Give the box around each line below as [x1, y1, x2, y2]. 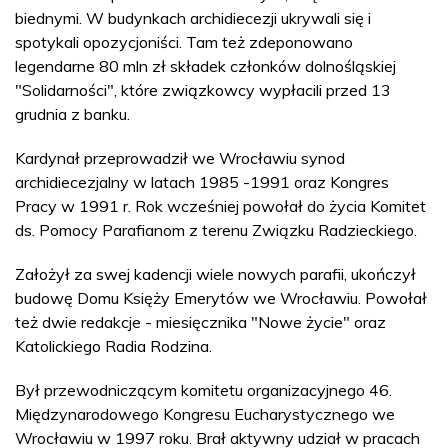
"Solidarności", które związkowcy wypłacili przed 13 [15, 79, 391, 100]
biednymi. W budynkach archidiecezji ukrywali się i [15, 7, 371, 28]
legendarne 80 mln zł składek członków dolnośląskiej [15, 55, 396, 76]
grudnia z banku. [15, 103, 130, 124]
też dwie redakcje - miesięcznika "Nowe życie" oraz [15, 311, 386, 332]
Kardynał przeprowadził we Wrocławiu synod [15, 147, 345, 168]
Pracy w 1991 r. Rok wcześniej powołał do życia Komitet [15, 195, 426, 216]
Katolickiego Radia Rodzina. [15, 335, 212, 356]
